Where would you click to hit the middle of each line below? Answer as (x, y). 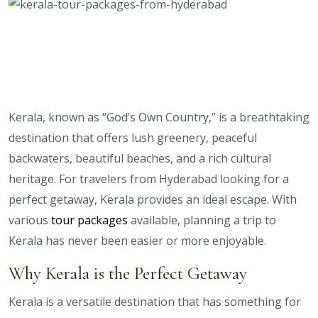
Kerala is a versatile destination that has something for (155, 302)
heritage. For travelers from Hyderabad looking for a (149, 179)
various (30, 220)
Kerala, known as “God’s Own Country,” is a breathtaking (159, 117)
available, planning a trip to (202, 220)
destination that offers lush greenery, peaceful (133, 138)
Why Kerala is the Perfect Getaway (128, 274)
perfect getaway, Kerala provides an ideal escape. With (153, 200)
